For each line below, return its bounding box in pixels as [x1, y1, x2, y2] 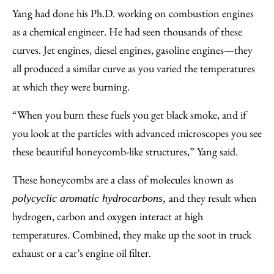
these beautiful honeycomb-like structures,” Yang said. [12, 144, 240, 158]
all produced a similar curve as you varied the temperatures [12, 61, 255, 75]
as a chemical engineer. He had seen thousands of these [12, 24, 242, 39]
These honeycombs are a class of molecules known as [12, 172, 234, 187]
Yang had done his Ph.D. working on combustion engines [12, 6, 254, 20]
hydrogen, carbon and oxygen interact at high [12, 209, 203, 223]
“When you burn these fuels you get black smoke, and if [12, 108, 246, 122]
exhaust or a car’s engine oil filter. [12, 246, 154, 260]
